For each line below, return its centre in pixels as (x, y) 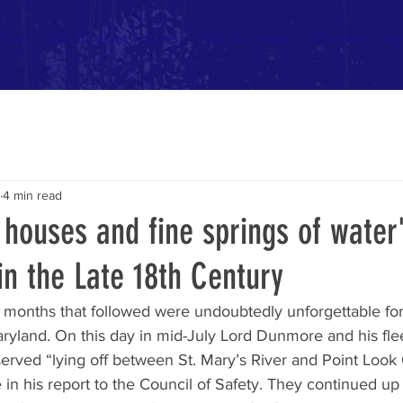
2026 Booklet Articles (111, 38)
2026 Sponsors (242, 38)
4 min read (32, 195)
